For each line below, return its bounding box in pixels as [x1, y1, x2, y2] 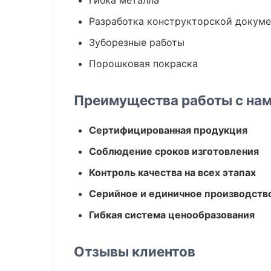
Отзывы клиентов [74, 243, 195, 260]
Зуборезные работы [89, 36, 184, 48]
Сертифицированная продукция [89, 124, 247, 136]
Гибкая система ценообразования [89, 209, 255, 221]
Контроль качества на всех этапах [89, 166, 256, 178]
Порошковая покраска [89, 57, 198, 70]
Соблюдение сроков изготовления [89, 145, 259, 157]
